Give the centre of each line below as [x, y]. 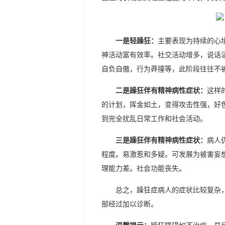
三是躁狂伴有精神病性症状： [161, 140]
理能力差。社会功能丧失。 [144, 168]
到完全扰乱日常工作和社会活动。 [154, 119]
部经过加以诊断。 [130, 204]
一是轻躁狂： [137, 41]
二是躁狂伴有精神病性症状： [161, 91]
